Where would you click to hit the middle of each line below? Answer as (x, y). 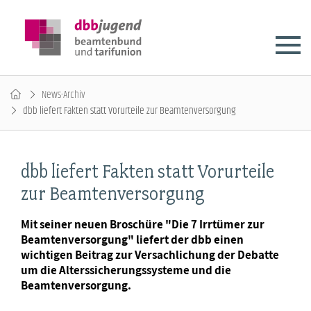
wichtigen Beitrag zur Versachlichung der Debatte (150, 255)
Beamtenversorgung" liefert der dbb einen (132, 239)
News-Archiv (64, 95)
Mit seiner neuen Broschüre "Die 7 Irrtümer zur (143, 224)
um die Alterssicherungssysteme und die (126, 270)
